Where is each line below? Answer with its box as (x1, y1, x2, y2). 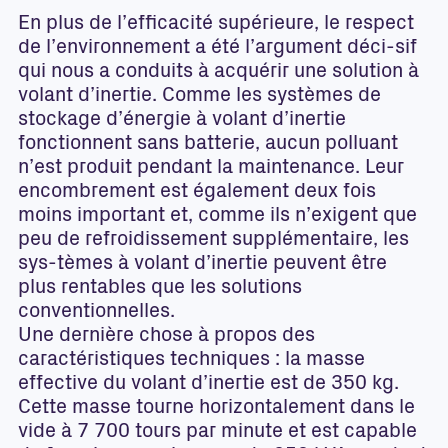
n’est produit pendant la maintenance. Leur (18, 159, 404, 179)
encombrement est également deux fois (18, 183, 376, 203)
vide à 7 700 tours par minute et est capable (18, 423, 417, 443)
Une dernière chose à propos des (18, 327, 315, 347)
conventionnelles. (18, 303, 175, 323)
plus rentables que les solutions (18, 279, 302, 299)
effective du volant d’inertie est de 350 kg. (18, 375, 399, 395)
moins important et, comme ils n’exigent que (18, 207, 417, 227)
